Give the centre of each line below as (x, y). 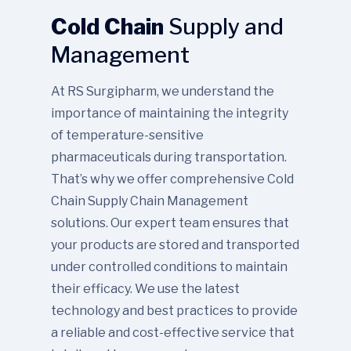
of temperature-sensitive (127, 136)
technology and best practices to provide (174, 311)
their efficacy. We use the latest (145, 289)
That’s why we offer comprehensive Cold (172, 179)
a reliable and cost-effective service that (173, 333)
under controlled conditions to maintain (169, 267)
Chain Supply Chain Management (150, 201)
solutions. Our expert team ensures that (170, 223)
